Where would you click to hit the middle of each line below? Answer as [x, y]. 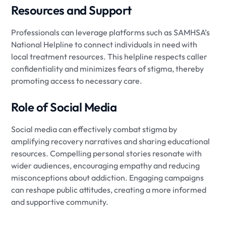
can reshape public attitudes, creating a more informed [109, 190]
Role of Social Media [64, 107]
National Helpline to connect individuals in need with [104, 45]
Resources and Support [71, 10]
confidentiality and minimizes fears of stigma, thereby [108, 69]
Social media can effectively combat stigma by [94, 129]
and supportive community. [60, 202]
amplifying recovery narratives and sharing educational [111, 142]
